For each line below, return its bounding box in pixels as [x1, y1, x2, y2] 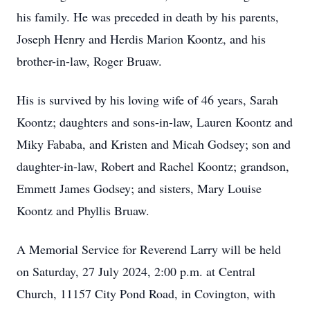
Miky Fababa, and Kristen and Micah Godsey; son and [17, 136, 291, 152]
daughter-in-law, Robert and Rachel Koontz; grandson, [17, 158, 289, 174]
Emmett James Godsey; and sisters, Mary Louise [17, 180, 262, 197]
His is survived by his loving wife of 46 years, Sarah [17, 91, 278, 108]
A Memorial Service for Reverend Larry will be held [17, 241, 281, 257]
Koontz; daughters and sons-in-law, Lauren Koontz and [17, 113, 293, 130]
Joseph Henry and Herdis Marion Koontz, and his [17, 30, 266, 47]
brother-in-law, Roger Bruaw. [17, 53, 166, 69]
